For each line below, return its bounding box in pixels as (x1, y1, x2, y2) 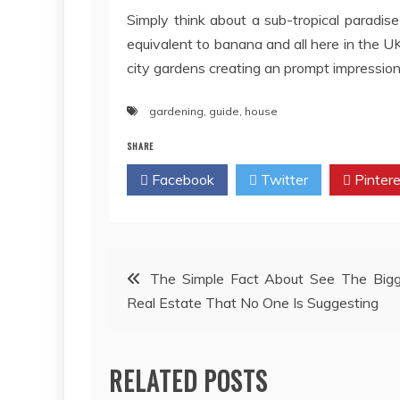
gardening (149, 104, 204, 118)
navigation (108, 299, 226, 341)
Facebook (148, 171, 214, 188)
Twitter (257, 171, 308, 188)
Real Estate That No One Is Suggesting (127, 294, 379, 312)
